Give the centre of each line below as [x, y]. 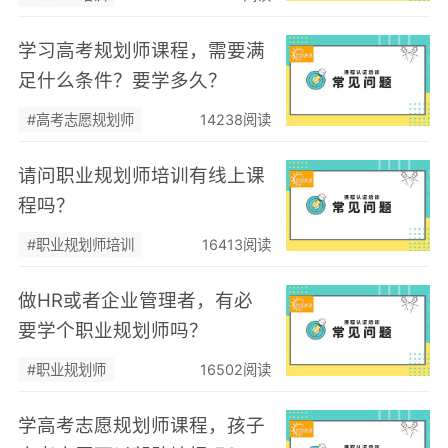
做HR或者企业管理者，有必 [136, 299]
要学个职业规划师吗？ [113, 329]
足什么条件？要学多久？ [123, 79]
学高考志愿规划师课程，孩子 [142, 424]
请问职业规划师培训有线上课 [142, 174]
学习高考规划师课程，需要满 [142, 49]
